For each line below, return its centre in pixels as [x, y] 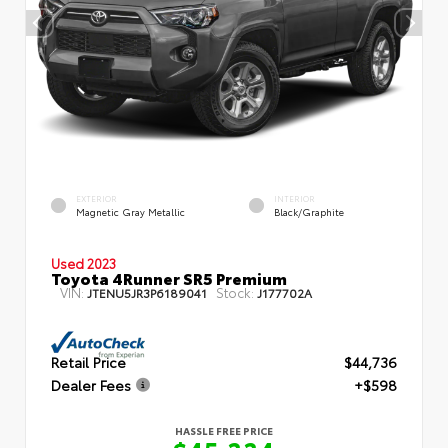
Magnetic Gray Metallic [130, 211]
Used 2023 [83, 263]
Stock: [235, 292]
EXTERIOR [96, 199]
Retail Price [88, 362]
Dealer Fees [91, 385]
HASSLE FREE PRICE [224, 431]
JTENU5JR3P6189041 [147, 293]
